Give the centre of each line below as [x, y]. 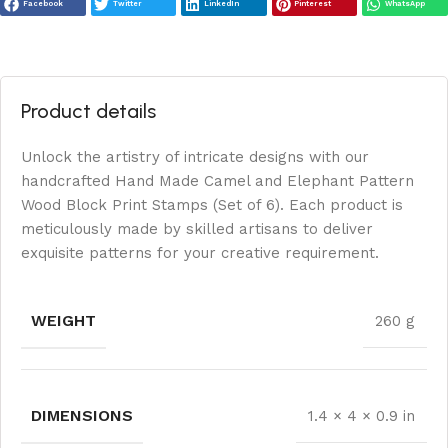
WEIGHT [63, 320]
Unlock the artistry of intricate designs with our [195, 156]
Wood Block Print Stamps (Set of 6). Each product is [212, 204]
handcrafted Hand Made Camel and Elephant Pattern [217, 180]
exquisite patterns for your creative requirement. [200, 252]
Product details [88, 110]
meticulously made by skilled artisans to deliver [197, 228]
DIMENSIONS [82, 415]
